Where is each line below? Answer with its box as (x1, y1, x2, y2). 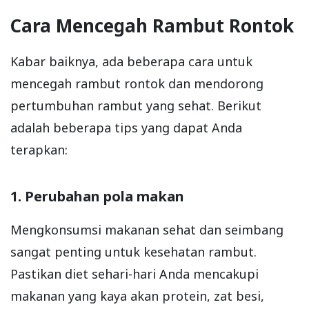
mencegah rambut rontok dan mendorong (10, 75, 263, 92)
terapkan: (10, 141, 68, 158)
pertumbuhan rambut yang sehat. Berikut (10, 97, 261, 114)
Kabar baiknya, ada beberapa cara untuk (10, 53, 252, 70)
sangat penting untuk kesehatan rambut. (10, 243, 257, 260)
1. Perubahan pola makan (10, 187, 184, 206)
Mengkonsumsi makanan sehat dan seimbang (10, 221, 283, 238)
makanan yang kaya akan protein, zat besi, (10, 288, 264, 304)
